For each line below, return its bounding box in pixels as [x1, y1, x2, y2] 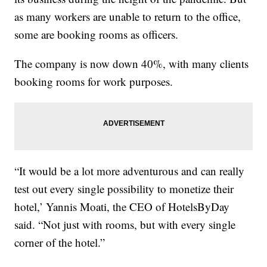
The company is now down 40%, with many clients [14, 55, 249, 71]
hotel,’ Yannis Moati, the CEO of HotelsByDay [14, 198, 230, 214]
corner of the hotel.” [14, 234, 105, 250]
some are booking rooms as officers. [14, 26, 179, 42]
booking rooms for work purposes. [14, 73, 173, 89]
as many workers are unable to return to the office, [14, 8, 241, 24]
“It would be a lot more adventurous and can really [14, 163, 245, 178]
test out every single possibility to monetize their [14, 181, 234, 196]
